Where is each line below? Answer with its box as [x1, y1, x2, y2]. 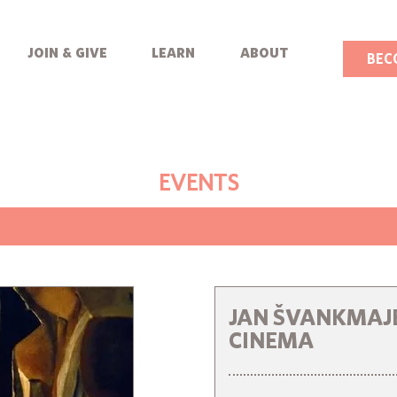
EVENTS [158, 167, 239, 195]
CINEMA [229, 325, 315, 353]
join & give [27, 41, 107, 61]
